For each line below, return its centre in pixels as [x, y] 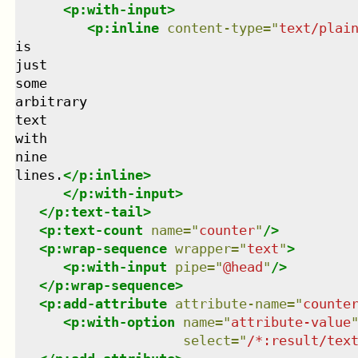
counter [227, 230]
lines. [39, 175]
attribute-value [290, 322]
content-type [215, 28]
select [207, 340]
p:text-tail [99, 211]
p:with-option [123, 322]
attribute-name [231, 303]
